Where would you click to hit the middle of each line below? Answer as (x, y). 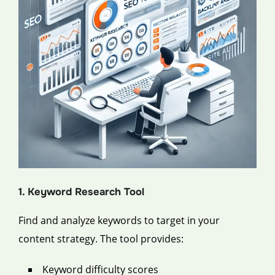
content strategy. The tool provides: (101, 238)
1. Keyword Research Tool (81, 192)
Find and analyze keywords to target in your (119, 220)
